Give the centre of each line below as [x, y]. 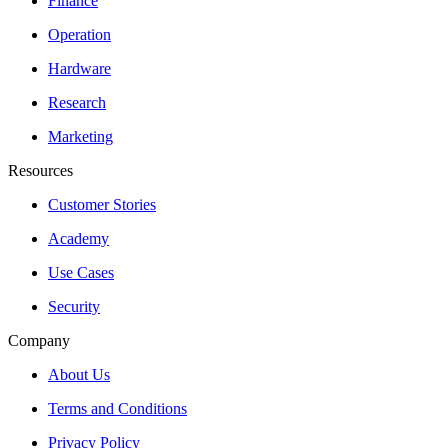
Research [77, 102]
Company [39, 340]
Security [74, 306]
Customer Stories [102, 204]
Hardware [79, 68]
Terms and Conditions [117, 408]
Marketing [80, 136]
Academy [78, 238]
